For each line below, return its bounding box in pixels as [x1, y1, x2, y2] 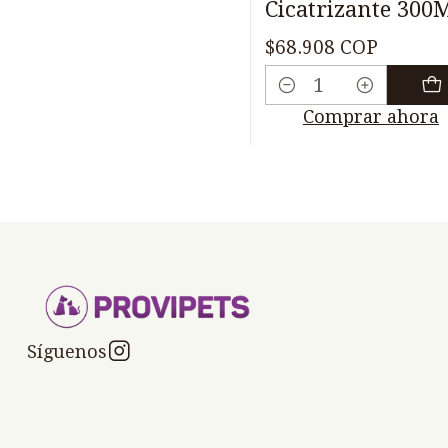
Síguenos [27, 340, 107, 362]
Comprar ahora [302, 105, 439, 127]
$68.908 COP [265, 36, 378, 59]
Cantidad [265, 89, 343, 110]
